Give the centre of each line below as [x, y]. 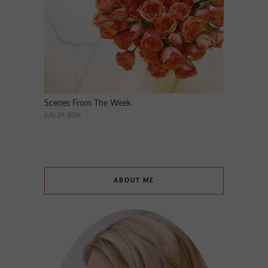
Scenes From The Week [88, 103]
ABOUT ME [134, 180]
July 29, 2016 [63, 115]
